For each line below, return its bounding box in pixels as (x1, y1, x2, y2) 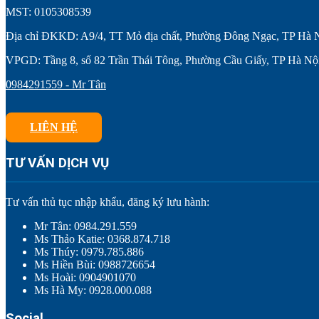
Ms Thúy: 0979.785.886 (34, 245, 144, 258)
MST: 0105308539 (6, 5, 91, 18)
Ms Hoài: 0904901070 (34, 271, 136, 283)
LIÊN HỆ (30, 120, 78, 133)
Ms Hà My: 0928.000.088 (34, 283, 152, 296)
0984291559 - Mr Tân (6, 78, 106, 90)
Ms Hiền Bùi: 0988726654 (34, 258, 155, 271)
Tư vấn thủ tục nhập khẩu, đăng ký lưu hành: (6, 195, 209, 208)
